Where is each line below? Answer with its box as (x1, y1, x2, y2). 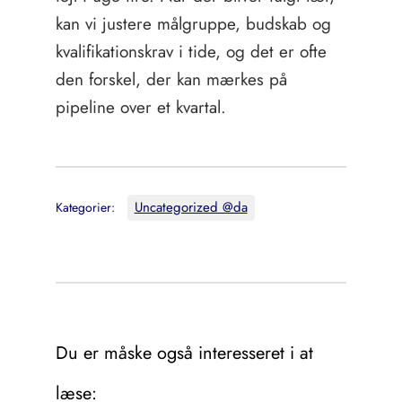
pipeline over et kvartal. (55, 95, 226, 119)
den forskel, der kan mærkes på (55, 67, 287, 92)
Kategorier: (55, 198, 118, 216)
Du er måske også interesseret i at (55, 340, 313, 366)
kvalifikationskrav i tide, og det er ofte (55, 39, 327, 64)
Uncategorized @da (134, 197, 248, 217)
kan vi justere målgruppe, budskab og (55, 12, 331, 36)
